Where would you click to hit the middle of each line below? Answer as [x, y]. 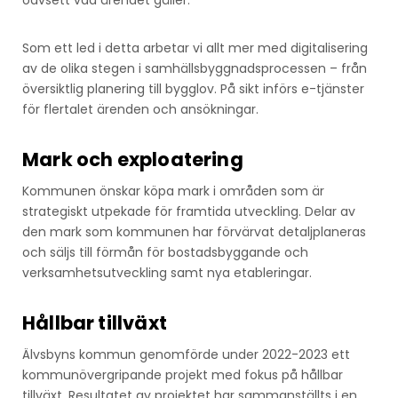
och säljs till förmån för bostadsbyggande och [165, 253]
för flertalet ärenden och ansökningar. [140, 110]
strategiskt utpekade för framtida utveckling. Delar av [189, 212]
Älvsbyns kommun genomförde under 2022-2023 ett [186, 355]
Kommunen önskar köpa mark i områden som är [173, 191]
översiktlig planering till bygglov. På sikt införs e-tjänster [193, 89]
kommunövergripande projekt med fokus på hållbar [183, 375]
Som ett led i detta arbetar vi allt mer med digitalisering [195, 48]
